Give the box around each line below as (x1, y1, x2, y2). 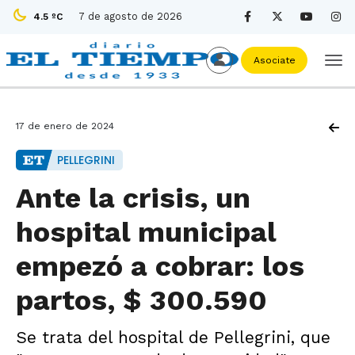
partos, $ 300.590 (16, 284, 267, 317)
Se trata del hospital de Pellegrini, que (16, 327, 330, 347)
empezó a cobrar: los (16, 250, 304, 283)
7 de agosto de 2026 (78, 10, 182, 22)
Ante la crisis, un (16, 181, 250, 215)
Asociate (250, 55, 299, 66)
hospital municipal (16, 216, 276, 249)
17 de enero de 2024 (16, 120, 114, 132)
